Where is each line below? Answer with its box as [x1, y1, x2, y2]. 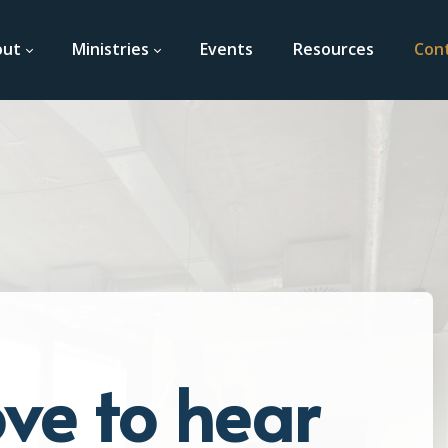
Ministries [71, 38, 149, 60]
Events [199, 38, 253, 60]
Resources [292, 38, 374, 60]
